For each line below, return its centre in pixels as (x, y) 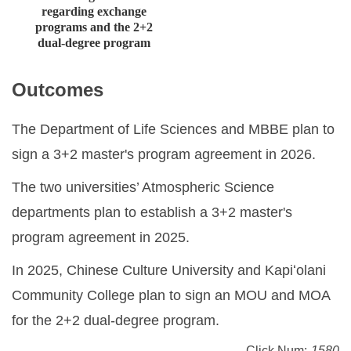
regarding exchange (94, 11)
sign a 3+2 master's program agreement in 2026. (164, 154)
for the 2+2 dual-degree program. (116, 320)
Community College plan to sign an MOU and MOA (171, 295)
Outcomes (58, 89)
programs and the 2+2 (94, 27)
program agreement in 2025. (101, 237)
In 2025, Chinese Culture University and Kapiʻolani (169, 270)
